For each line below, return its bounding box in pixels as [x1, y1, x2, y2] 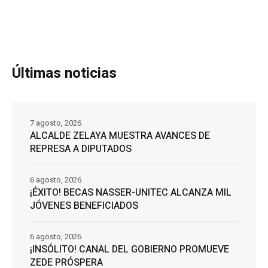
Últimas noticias [12, 62, 117, 84]
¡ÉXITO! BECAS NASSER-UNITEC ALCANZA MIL [30, 185, 232, 200]
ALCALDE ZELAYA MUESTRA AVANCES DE [30, 128, 210, 143]
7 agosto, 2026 [30, 117, 81, 129]
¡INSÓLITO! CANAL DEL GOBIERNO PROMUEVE [30, 242, 229, 257]
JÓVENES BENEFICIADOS [30, 198, 138, 213]
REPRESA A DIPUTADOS [30, 141, 132, 156]
